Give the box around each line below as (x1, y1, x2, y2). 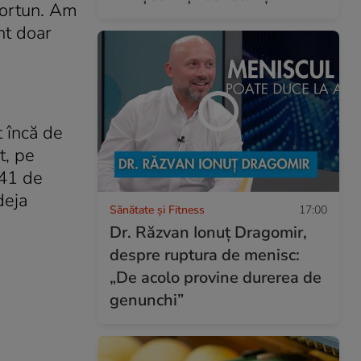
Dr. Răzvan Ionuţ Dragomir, (110, 221, 307, 243)
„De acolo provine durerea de (110, 266, 322, 288)
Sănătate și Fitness (110, 201, 205, 218)
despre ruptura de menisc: (110, 243, 300, 266)
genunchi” (110, 288, 184, 311)
